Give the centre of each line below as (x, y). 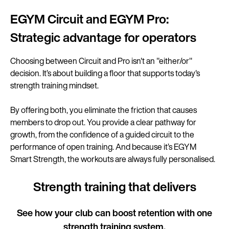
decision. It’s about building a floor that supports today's (105, 73)
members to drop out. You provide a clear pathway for (103, 122)
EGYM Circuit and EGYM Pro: (89, 19)
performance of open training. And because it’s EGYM (103, 147)
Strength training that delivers (114, 187)
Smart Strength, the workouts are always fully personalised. (113, 159)
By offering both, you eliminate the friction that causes (104, 110)
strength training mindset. (54, 85)
